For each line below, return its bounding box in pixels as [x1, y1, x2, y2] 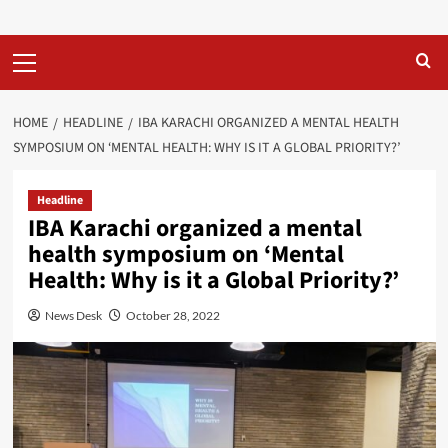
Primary [11, 36, 67, 56]
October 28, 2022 [125, 307, 220, 323]
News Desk [44, 307, 102, 323]
